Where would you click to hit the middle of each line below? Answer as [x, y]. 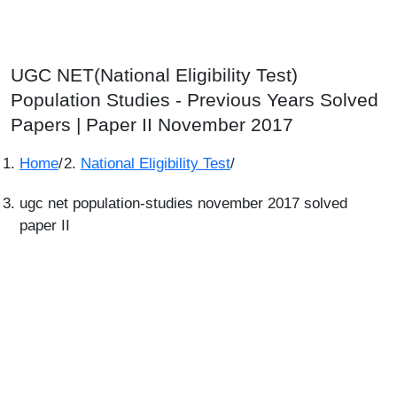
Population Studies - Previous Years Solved [195, 100]
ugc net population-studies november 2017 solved [183, 203]
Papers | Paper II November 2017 [152, 125]
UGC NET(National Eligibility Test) [154, 75]
